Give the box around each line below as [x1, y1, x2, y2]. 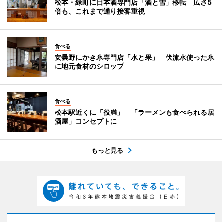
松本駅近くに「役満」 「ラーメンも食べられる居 [55, 108, 214, 116]
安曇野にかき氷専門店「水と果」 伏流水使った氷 [55, 53, 214, 61]
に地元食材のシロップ [55, 61, 124, 70]
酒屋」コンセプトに [55, 116, 117, 125]
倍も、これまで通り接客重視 [55, 6, 145, 15]
